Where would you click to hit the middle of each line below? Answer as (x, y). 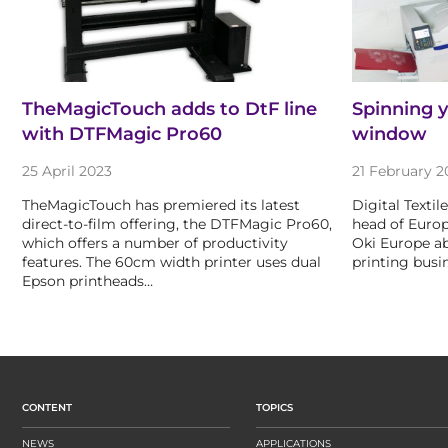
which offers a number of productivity (155, 243)
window (389, 134)
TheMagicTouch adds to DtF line (169, 109)
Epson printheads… (87, 281)
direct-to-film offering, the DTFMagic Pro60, (177, 224)
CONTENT (47, 408)
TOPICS (274, 408)
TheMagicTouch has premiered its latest (161, 205)
